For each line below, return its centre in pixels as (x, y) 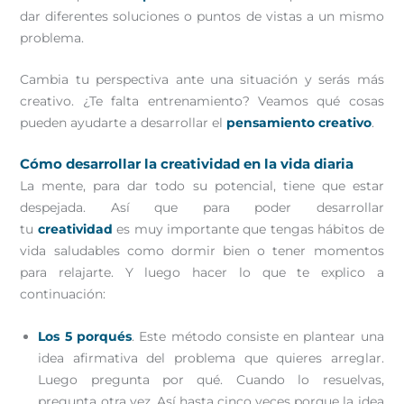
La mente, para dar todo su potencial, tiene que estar (202, 186)
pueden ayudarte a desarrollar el (124, 122)
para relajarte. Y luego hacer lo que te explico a (202, 273)
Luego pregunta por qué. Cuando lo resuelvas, (211, 379)
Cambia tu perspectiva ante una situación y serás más (202, 79)
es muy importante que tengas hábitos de (248, 230)
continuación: (63, 294)
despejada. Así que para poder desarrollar (202, 208)
